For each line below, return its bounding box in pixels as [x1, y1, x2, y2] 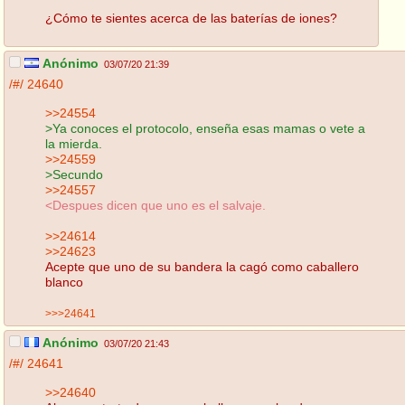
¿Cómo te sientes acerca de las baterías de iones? [45, 10, 337, 25]
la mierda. [45, 136, 102, 151]
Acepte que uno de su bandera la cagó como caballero [45, 259, 359, 274]
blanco [45, 274, 83, 289]
